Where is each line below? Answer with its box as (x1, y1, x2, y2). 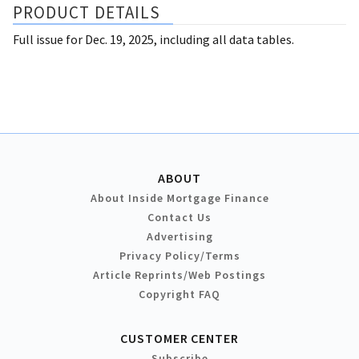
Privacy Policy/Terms (119, 248, 240, 263)
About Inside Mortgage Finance (90, 190, 269, 205)
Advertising (146, 228, 213, 244)
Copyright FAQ (139, 286, 220, 301)
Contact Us (147, 209, 212, 224)
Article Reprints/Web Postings (93, 267, 266, 282)
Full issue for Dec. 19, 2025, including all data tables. (13, 30, 294, 47)
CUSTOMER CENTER (120, 329, 239, 346)
